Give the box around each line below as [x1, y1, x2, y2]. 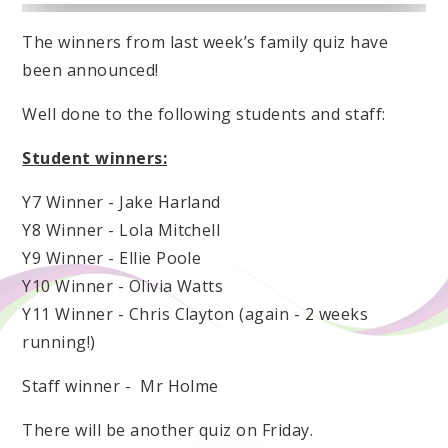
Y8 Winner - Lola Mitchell [22, 218, 221, 241]
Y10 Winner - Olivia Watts [22, 274, 224, 297]
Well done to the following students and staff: [22, 102, 386, 125]
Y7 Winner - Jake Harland [22, 190, 221, 213]
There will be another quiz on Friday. [22, 418, 314, 441]
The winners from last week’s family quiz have [22, 30, 389, 53]
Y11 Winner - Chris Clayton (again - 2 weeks [22, 302, 369, 325]
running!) [22, 330, 96, 353]
